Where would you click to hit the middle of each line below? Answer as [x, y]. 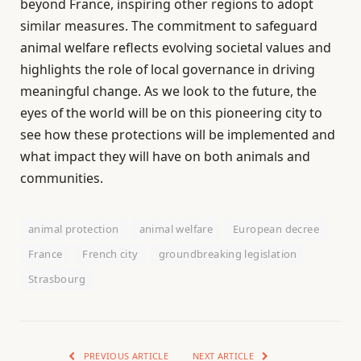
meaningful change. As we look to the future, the [168, 91]
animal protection [74, 228]
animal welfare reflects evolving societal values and [176, 47]
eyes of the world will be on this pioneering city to [171, 112]
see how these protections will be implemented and [178, 134]
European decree [276, 228]
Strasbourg [57, 278]
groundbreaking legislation [228, 253]
